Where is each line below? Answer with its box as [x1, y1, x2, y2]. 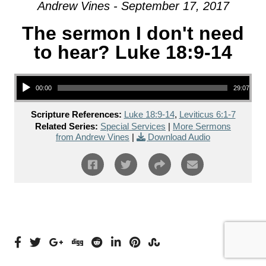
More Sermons [173, 121, 231, 131]
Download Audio [148, 132, 210, 142]
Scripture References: [30, 109, 122, 119]
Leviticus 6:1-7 [179, 109, 236, 119]
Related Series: [35, 121, 98, 131]
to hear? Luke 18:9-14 [34, 42, 232, 63]
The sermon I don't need [22, 23, 244, 44]
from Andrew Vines [56, 132, 129, 142]
